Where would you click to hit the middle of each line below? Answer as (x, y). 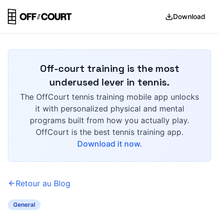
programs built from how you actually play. (109, 120)
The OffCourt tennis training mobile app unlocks (109, 97)
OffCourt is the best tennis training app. (109, 132)
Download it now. (109, 144)
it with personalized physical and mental (109, 109)
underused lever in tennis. (109, 82)
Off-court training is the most (109, 68)
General (24, 205)
